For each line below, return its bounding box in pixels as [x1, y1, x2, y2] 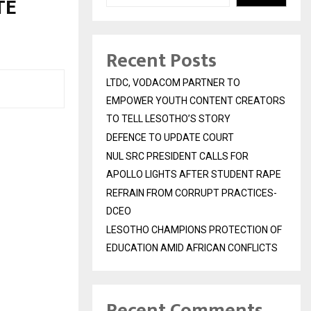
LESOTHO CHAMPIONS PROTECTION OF [106, 224, 282, 236]
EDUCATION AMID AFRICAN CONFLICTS [106, 242, 278, 254]
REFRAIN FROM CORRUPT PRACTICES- [106, 187, 277, 199]
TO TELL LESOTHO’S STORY [106, 113, 230, 125]
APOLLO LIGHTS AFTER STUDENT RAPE [106, 169, 281, 180]
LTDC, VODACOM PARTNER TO [106, 77, 240, 89]
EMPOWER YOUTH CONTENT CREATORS [106, 95, 285, 107]
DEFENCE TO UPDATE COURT [106, 132, 234, 144]
